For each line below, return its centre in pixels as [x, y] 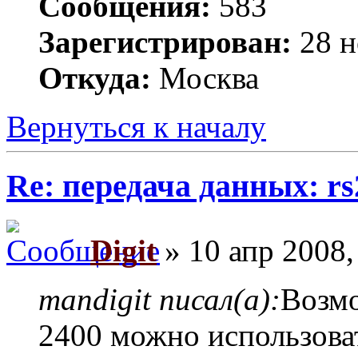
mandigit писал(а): [159, 300]
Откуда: [95, 78]
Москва [205, 78]
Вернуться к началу [136, 126]
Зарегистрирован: [165, 42]
